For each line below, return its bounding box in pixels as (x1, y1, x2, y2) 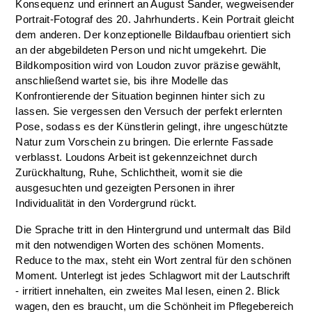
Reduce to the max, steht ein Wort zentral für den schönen (15, 254, 292, 266)
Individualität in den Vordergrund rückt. (15, 197, 200, 209)
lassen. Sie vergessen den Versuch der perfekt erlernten (15, 105, 282, 117)
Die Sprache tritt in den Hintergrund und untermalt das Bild (15, 224, 291, 235)
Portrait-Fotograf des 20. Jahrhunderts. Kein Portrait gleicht (15, 13, 295, 25)
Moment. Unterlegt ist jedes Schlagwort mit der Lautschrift (15, 270, 290, 281)
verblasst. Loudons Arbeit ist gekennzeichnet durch (15, 151, 258, 163)
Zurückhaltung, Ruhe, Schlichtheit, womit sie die (15, 166, 243, 178)
